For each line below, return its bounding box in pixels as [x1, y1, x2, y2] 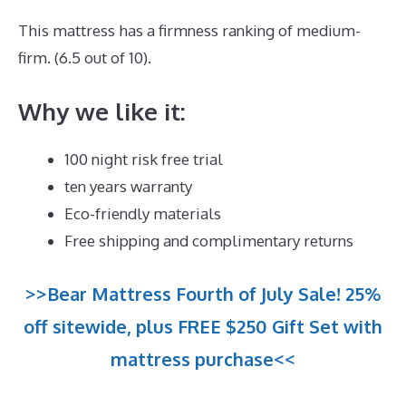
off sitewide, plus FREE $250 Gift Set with [24, 314, 382, 339]
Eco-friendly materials [64, 203, 221, 223]
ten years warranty [64, 176, 192, 196]
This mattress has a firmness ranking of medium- [18, 21, 361, 41]
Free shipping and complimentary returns [64, 230, 353, 250]
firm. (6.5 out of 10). [18, 48, 151, 68]
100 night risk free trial [64, 149, 223, 169]
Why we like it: [18, 95, 186, 126]
